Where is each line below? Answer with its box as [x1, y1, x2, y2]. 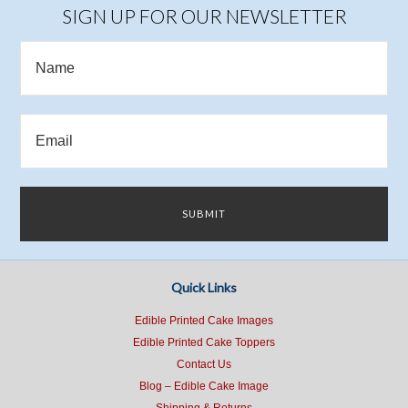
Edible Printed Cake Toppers [133, 336, 275, 349]
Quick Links [171, 280, 237, 295]
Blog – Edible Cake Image [139, 380, 269, 393]
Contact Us [177, 358, 231, 371]
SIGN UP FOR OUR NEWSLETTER [61, 4, 347, 27]
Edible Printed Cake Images [135, 314, 273, 327]
